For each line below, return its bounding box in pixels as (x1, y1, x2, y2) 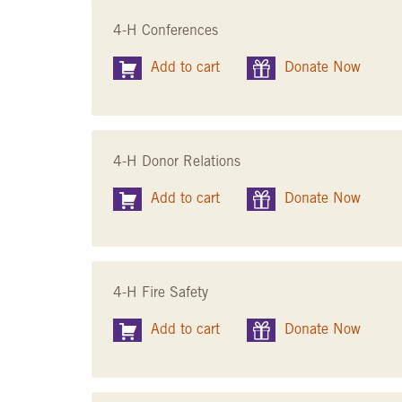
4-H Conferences (113, 23, 218, 39)
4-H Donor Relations (113, 154, 240, 170)
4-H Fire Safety (113, 285, 208, 301)
